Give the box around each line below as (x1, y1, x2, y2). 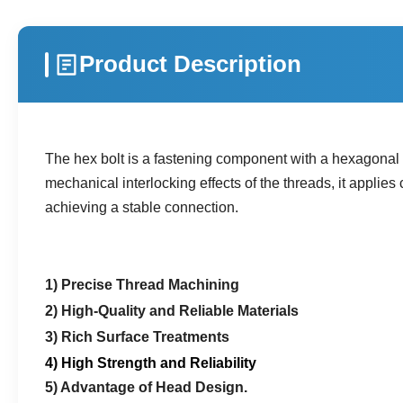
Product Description (79, 50, 301, 77)
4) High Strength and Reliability (45, 355, 256, 371)
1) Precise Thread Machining (45, 277, 239, 292)
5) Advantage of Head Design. (45, 380, 247, 395)
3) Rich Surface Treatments (45, 329, 229, 345)
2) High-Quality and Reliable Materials (45, 303, 299, 318)
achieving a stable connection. (45, 200, 238, 215)
